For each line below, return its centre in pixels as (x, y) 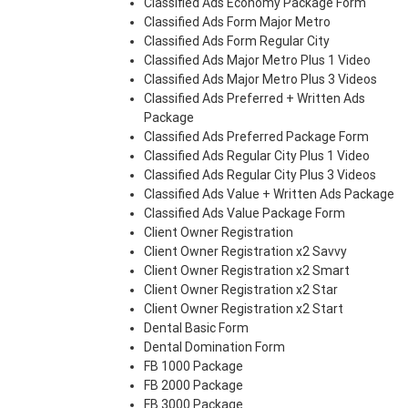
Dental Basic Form (196, 328)
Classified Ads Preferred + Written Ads (255, 99)
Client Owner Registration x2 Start (244, 309)
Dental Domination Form (214, 347)
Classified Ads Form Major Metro (237, 22)
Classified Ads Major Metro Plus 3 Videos (260, 80)
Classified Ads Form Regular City (237, 41)
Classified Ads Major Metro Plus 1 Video (257, 61)
